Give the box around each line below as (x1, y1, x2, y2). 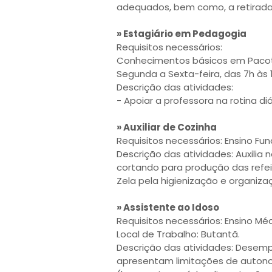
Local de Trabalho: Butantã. (117, 228, 240, 240)
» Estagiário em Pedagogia (117, 27, 246, 40)
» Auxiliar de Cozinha (117, 121, 217, 134)
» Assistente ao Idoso (117, 201, 219, 214)
